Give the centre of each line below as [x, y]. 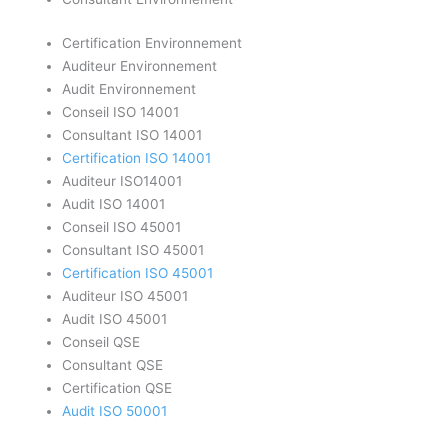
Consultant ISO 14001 [132, 134]
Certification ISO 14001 [137, 157]
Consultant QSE [113, 364]
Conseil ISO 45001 [122, 226]
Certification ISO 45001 [138, 272]
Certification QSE [117, 387]
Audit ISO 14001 [114, 203]
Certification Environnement [152, 42]
